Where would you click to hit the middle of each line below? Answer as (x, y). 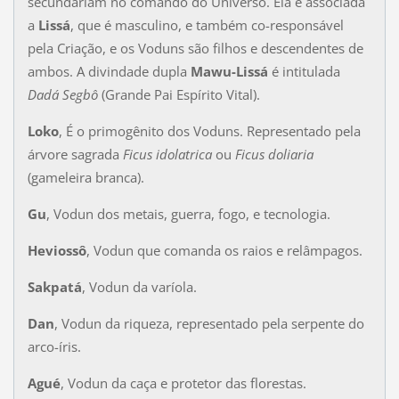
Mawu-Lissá (229, 71)
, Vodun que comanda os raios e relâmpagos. (224, 250)
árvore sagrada (75, 154)
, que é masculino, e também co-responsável (207, 24)
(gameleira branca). (85, 177)
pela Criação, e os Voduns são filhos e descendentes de (195, 48)
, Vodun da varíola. (139, 286)
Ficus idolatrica (167, 154)
